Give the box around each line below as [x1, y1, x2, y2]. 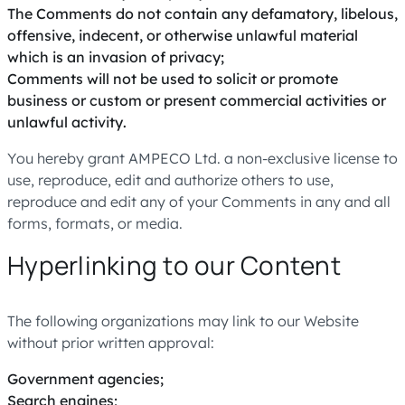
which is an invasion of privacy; [7, 48, 224, 66]
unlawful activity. [7, 113, 127, 131]
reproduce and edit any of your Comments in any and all [7, 193, 391, 211]
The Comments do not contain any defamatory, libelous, [7, 5, 398, 23]
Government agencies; [7, 370, 164, 388]
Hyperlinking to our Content [7, 248, 341, 282]
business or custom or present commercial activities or [7, 91, 386, 109]
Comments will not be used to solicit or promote [7, 70, 338, 88]
